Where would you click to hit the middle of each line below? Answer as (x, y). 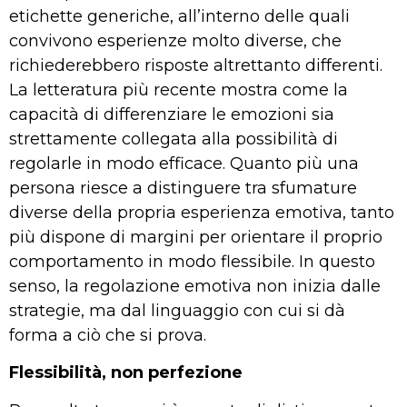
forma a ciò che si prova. (108, 335)
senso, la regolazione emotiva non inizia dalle (195, 286)
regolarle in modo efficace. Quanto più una (184, 163)
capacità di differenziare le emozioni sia (172, 114)
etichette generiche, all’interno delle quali (179, 16)
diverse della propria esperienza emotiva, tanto (202, 212)
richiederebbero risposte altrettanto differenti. (196, 65)
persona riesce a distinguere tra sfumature (183, 188)
